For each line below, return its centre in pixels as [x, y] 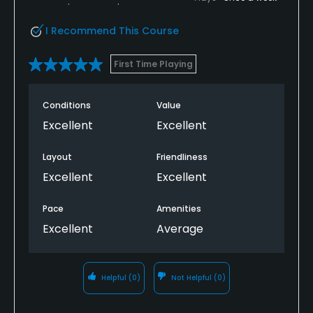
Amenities [179, 208]
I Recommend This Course [112, 30]
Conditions [67, 105]
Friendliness [182, 156]
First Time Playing [153, 64]
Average [180, 228]
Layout [57, 156]
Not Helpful [192, 277]
